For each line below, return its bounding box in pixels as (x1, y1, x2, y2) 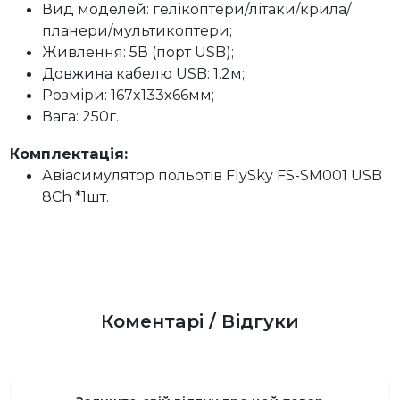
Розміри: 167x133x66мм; (42, 86, 215, 104)
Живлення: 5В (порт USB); (42, 43, 235, 62)
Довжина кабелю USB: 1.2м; (42, 64, 246, 83)
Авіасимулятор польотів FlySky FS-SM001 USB (42, 166, 383, 185)
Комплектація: (10, 145, 129, 163)
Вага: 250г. (42, 107, 120, 126)
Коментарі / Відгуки (100, 310, 300, 332)
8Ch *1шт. (42, 187, 110, 206)
